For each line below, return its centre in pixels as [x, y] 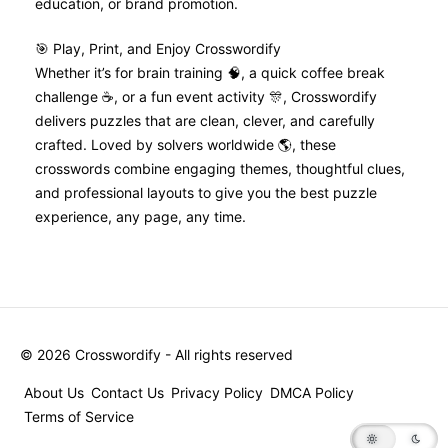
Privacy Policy [216, 392]
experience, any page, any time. [140, 216]
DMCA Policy [311, 392]
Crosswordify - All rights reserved [182, 354]
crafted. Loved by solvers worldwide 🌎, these [185, 144]
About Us [53, 392]
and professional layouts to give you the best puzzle [206, 192]
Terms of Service [78, 416]
